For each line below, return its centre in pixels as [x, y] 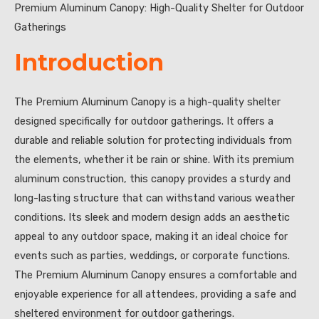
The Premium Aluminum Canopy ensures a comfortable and [156, 274]
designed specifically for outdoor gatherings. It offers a [144, 121]
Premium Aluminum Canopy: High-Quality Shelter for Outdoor [159, 8]
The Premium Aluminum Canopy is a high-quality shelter [147, 101]
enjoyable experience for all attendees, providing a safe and [155, 294]
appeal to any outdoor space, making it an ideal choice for [151, 236]
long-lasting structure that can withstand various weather [155, 198]
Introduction [89, 62]
